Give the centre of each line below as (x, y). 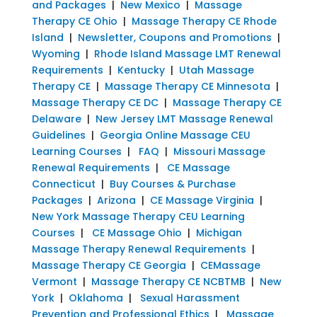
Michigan (219, 232)
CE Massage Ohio (137, 232)
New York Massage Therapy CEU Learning (138, 216)
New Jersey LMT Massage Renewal (184, 119)
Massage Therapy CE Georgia (109, 265)
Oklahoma (96, 298)
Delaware (56, 119)
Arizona (116, 200)
